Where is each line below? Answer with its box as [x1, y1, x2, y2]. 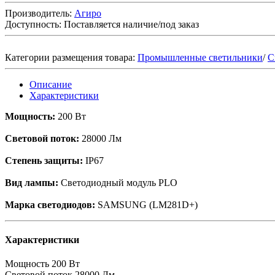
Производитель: [5, 7, 72, 18]
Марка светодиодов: [5, 199, 95, 210]
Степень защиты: [5, 155, 83, 166]
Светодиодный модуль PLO [58, 177, 177, 188]
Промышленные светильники [137, 52, 263, 63]
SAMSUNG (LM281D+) [95, 199, 198, 210]
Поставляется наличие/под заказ [64, 18, 199, 29]
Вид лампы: [5, 177, 58, 188]
